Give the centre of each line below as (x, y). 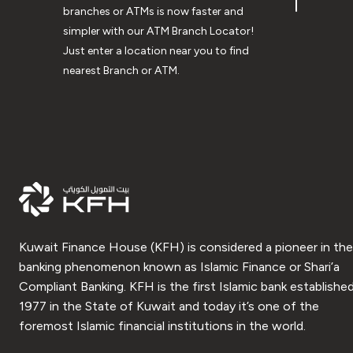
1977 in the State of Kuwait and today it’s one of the (169, 306)
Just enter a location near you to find (156, 50)
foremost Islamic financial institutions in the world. (162, 325)
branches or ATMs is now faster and (153, 11)
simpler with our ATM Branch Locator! (158, 31)
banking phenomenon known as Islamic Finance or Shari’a (179, 266)
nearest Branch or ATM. (121, 70)
